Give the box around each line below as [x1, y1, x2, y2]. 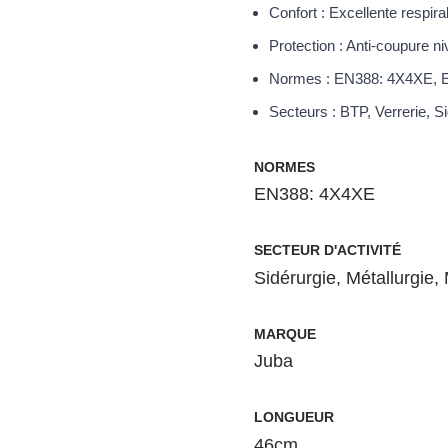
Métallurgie [346, 267, 434, 288]
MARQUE [254, 325, 316, 342]
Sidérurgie [254, 267, 336, 288]
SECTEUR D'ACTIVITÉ [254, 242, 401, 259]
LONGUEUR [254, 409, 334, 426]
